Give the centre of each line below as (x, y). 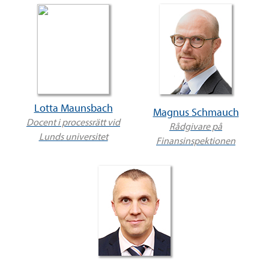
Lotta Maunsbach (73, 109)
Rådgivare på (196, 127)
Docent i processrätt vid (73, 123)
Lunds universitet (73, 137)
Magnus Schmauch (196, 113)
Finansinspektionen (196, 141)
